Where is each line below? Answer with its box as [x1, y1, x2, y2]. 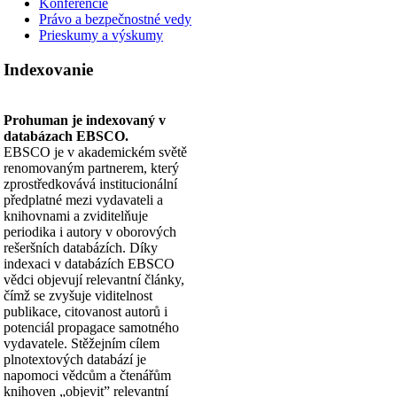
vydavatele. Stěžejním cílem [4, 335, 160, 351]
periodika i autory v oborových [4, 223, 176, 239]
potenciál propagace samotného [4, 319, 179, 335]
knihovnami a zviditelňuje [4, 207, 148, 223]
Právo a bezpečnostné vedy [39, 12, 191, 27]
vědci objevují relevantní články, [4, 271, 184, 287]
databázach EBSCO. [4, 128, 128, 144]
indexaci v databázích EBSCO [4, 255, 175, 271]
